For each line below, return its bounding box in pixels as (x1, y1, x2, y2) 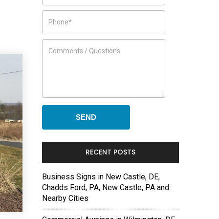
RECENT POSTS (86, 147, 135, 157)
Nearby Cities (42, 194, 88, 203)
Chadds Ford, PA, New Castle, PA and (42, 183, 169, 192)
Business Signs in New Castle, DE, (42, 172, 160, 181)
